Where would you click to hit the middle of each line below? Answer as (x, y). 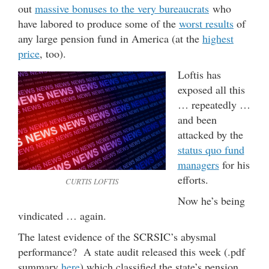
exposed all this (211, 89)
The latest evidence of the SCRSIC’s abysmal (117, 236)
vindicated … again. (62, 215)
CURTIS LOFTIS (92, 181)
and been (197, 119)
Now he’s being (211, 200)
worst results (206, 23)
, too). (53, 53)
